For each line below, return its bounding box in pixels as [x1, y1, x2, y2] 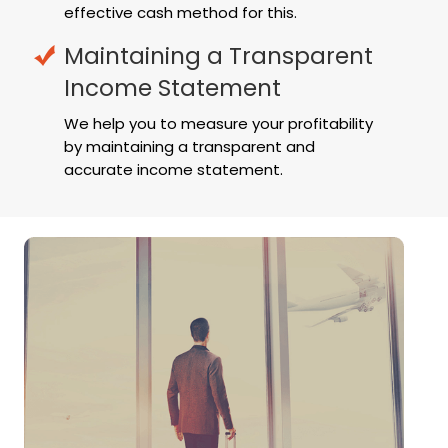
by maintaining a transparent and [64, 136, 315, 157]
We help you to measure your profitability [64, 113, 373, 134]
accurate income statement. [64, 159, 283, 180]
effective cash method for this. [64, 2, 297, 23]
